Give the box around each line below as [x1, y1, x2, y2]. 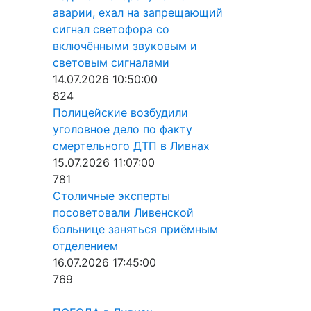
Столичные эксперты [53, 189, 170, 203]
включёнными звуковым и [53, 39, 197, 53]
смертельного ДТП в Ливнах [53, 139, 210, 153]
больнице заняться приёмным [53, 222, 218, 236]
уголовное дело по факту [53, 122, 192, 136]
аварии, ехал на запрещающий [53, 6, 223, 19]
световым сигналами [53, 56, 169, 69]
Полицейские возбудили [53, 106, 188, 119]
